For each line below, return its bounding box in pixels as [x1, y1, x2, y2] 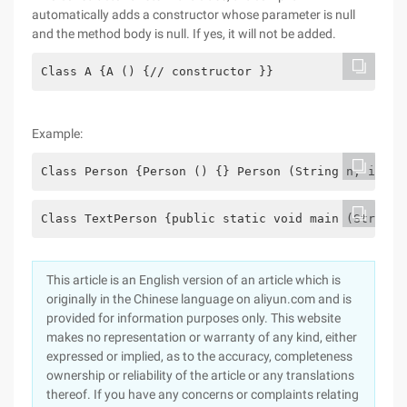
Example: [32, 126, 83, 141]
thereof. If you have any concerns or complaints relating [46, 387, 359, 402]
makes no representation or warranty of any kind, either [46, 330, 357, 344]
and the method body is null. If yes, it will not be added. [32, 26, 336, 41]
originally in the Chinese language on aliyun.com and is [46, 292, 352, 306]
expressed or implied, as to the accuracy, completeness [46, 349, 352, 363]
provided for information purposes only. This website [46, 311, 341, 325]
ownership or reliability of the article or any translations [46, 368, 354, 382]
